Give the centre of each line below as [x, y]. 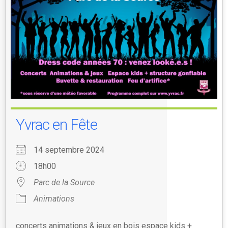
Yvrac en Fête [56, 124]
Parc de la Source [64, 182]
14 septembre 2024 [73, 150]
